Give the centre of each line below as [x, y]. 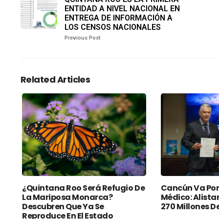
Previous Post [82, 38]
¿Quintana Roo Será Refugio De [84, 188]
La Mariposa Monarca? [67, 197]
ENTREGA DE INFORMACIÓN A [119, 18]
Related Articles [55, 80]
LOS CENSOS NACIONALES [113, 27]
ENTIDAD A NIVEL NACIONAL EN [122, 9]
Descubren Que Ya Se [63, 207]
